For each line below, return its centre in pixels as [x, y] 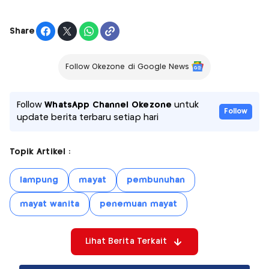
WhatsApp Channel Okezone [108, 105]
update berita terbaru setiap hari [88, 118]
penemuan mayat [138, 204]
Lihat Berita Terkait [126, 242]
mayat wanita [50, 204]
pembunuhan [156, 180]
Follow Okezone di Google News [127, 67]
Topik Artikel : [40, 152]
